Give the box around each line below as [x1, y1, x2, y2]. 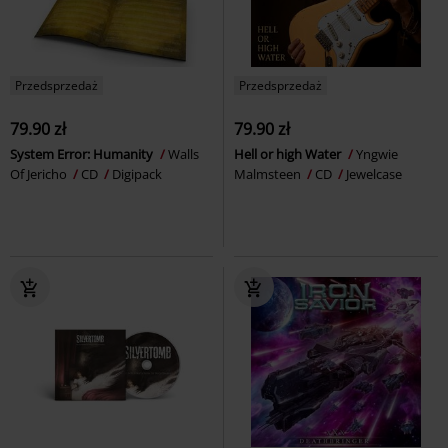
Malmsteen [234, 164, 304, 183]
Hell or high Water [234, 144, 344, 163]
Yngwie [356, 144, 398, 163]
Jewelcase [346, 164, 402, 183]
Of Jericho [10, 164, 70, 183]
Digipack [112, 164, 162, 183]
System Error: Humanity [10, 144, 156, 163]
